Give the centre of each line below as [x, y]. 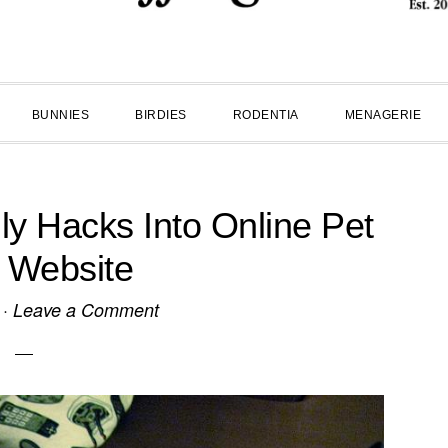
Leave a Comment [85, 309]
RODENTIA [265, 115]
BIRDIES [161, 115]
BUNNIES [60, 115]
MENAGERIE [382, 115]
